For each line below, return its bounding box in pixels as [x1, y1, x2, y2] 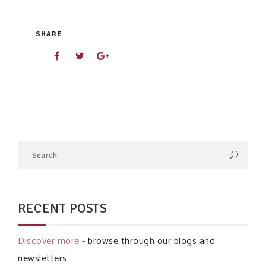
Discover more [18, 233, 80, 249]
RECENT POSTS [18, 200, 107, 216]
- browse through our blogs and [79, 233, 215, 249]
